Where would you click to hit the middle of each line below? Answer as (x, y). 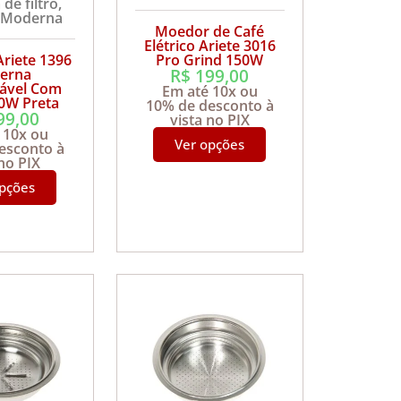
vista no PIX (209, 120)
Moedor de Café (210, 32)
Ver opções (210, 145)
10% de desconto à (209, 106)
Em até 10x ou (209, 92)
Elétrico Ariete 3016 (209, 46)
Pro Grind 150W (210, 60)
